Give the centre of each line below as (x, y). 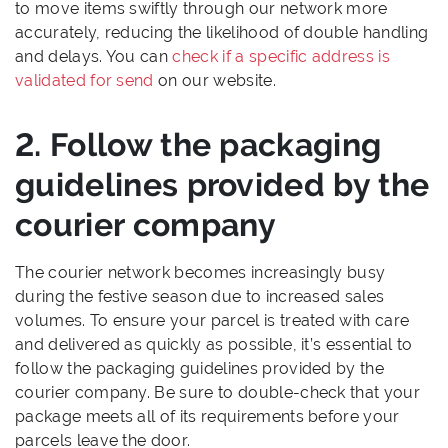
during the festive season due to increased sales (200, 297)
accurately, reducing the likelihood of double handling (222, 33)
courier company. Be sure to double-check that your (218, 393)
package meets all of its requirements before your (207, 417)
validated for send (84, 81)
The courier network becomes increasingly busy (200, 273)
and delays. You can (94, 57)
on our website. (214, 81)
